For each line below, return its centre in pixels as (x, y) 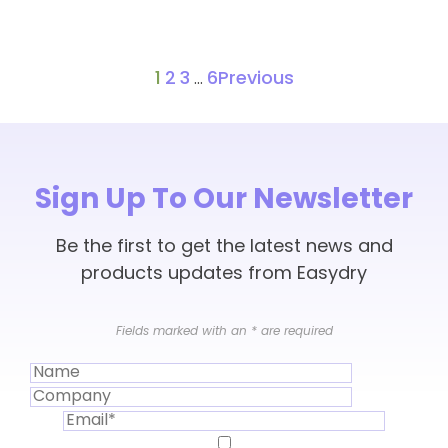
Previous (255, 79)
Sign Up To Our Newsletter (224, 201)
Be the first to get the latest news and (224, 247)
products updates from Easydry (224, 274)
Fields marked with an (183, 332)
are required (294, 332)
